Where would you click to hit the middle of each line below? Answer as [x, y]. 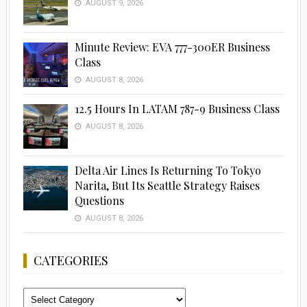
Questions [99, 200]
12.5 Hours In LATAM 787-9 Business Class [177, 108]
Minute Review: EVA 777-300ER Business [172, 47]
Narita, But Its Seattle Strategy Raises [167, 185]
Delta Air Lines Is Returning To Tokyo [168, 170]
